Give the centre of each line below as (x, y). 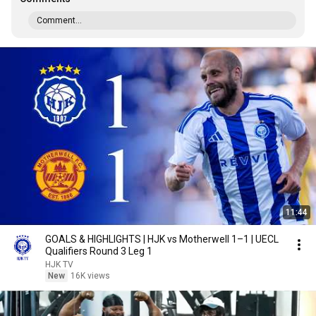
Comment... (59, 20)
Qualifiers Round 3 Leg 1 (99, 251)
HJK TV (59, 265)
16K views (90, 276)
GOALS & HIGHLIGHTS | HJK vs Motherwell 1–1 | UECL (162, 239)
